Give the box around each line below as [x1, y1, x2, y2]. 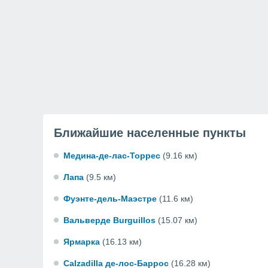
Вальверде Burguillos [63, 215, 156, 225]
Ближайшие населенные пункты [54, 126, 246, 139]
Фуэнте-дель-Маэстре [63, 194, 157, 203]
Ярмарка [63, 237, 100, 246]
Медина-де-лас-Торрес [63, 151, 160, 160]
